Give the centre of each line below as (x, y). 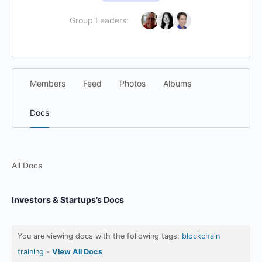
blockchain (201, 236)
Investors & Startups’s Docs (68, 200)
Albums (177, 83)
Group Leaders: (99, 20)
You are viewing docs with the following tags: (100, 236)
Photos (132, 83)
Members (48, 83)
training (31, 252)
